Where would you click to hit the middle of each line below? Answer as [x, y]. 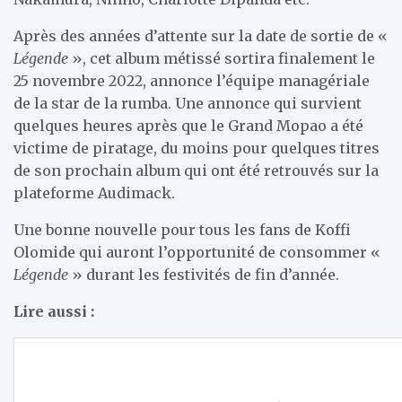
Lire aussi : [54, 311]
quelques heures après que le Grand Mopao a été [188, 125]
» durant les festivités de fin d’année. [204, 274]
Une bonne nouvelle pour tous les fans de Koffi [182, 229]
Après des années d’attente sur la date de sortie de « [201, 35]
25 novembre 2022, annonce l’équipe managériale [192, 80]
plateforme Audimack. [94, 192]
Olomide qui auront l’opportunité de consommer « [197, 252]
